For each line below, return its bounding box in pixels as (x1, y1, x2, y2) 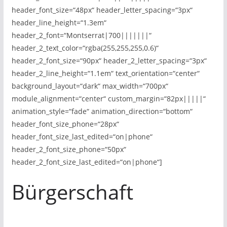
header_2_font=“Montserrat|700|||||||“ (11, 30, 152, 40)
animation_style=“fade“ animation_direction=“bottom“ (11, 106, 193, 116)
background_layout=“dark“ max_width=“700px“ (11, 81, 168, 91)
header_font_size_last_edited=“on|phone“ (11, 132, 153, 141)
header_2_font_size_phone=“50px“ (11, 144, 126, 154)
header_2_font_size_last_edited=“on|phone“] (11, 157, 162, 167)
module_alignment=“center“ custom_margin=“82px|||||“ (11, 94, 206, 103)
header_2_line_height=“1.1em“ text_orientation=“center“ (11, 68, 200, 78)
